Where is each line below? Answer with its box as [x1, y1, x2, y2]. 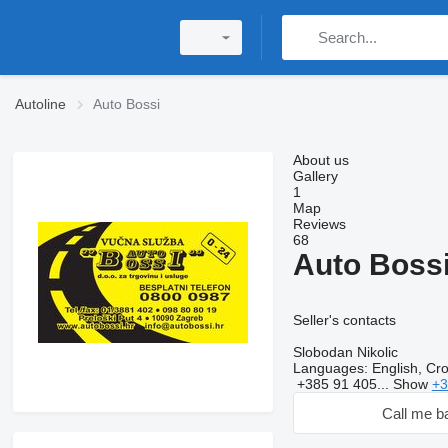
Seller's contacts [292, 312, 396, 328]
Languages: [292, 360, 368, 376]
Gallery [292, 168, 338, 184]
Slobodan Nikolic [292, 344, 398, 360]
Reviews [292, 216, 346, 232]
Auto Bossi [93, 96, 160, 112]
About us [292, 152, 349, 168]
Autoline [15, 96, 66, 112]
